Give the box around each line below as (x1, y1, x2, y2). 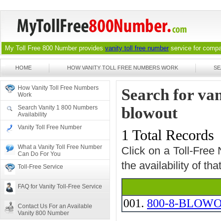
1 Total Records (121, 127, 214, 143)
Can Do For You (18, 150, 61, 157)
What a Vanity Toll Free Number (18, 144, 102, 150)
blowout (121, 104, 178, 122)
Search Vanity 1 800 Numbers (18, 104, 98, 111)
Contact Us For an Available (18, 203, 92, 210)
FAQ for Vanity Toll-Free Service (18, 183, 102, 190)
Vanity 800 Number (18, 210, 69, 217)
